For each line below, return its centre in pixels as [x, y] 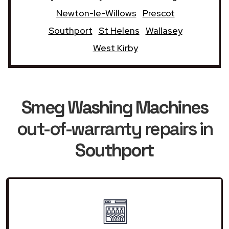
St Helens [119, 30]
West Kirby [115, 48]
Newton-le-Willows [96, 13]
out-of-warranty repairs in [114, 129]
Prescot [158, 13]
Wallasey [164, 30]
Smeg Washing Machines [114, 107]
